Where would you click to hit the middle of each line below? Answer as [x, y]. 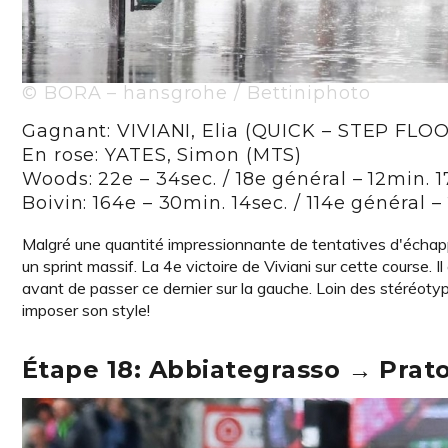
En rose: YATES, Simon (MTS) [162, 155]
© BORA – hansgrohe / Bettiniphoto [196, 93]
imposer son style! [88, 310]
